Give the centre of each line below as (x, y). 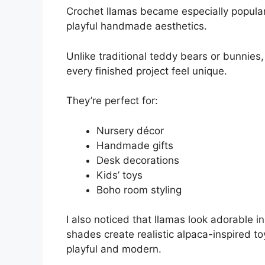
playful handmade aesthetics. (137, 26)
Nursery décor (130, 130)
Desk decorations (138, 160)
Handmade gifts (135, 145)
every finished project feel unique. (147, 71)
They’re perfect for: (112, 101)
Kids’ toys (119, 175)
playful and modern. (114, 249)
